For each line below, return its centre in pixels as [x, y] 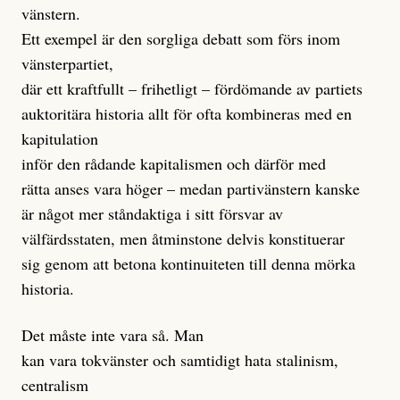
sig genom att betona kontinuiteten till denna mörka [188, 264]
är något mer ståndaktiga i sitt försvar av [152, 214]
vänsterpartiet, [67, 64]
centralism [55, 385]
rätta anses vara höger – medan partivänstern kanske [191, 189]
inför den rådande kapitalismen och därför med [174, 164]
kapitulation [60, 139]
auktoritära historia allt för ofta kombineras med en [187, 114]
